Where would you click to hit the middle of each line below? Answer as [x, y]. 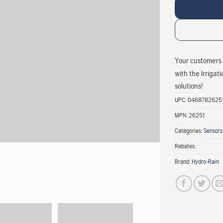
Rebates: [185, 146]
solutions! [189, 86]
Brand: [183, 161]
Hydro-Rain [205, 161]
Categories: [189, 130]
